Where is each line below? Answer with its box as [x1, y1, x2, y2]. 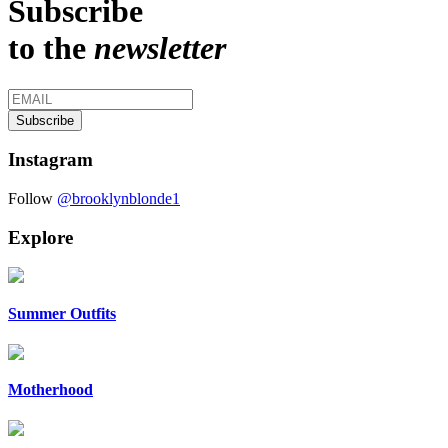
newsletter [94, 30, 226, 67]
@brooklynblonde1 [57, 189, 180, 207]
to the [8, 30, 94, 67]
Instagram [8, 149, 93, 171]
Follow [8, 189, 53, 207]
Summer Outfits [8, 304, 116, 322]
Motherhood [8, 381, 93, 399]
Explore [8, 226, 73, 248]
